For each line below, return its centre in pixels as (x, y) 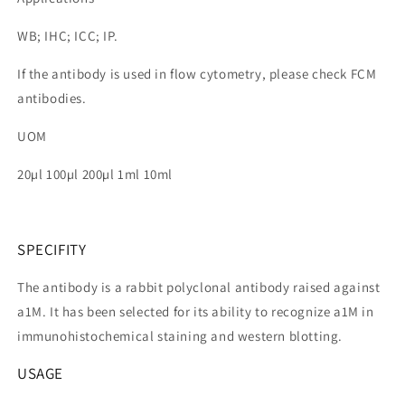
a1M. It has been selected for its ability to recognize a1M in (196, 312)
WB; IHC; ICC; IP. (68, 36)
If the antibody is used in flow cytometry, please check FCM (197, 74)
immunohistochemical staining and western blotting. (180, 336)
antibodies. (52, 99)
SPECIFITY (52, 250)
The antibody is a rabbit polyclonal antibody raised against (199, 287)
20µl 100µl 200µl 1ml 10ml (95, 174)
